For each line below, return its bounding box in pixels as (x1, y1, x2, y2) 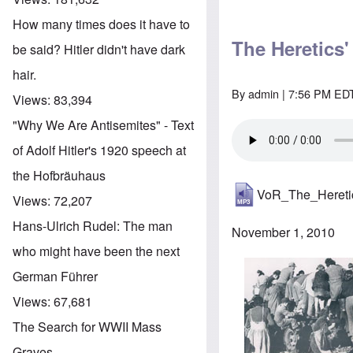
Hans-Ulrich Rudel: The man (13, 216, 173, 235)
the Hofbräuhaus (13, 165, 106, 184)
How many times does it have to (13, 14, 190, 33)
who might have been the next (13, 241, 180, 260)
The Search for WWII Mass (13, 317, 162, 336)
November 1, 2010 (232, 222, 336, 241)
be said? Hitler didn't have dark (13, 39, 185, 58)
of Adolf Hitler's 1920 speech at (13, 140, 186, 159)
